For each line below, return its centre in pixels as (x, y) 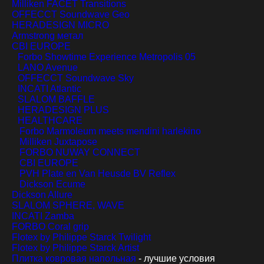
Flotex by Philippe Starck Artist (75, 248)
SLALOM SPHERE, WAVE (68, 206)
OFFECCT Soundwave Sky (76, 78)
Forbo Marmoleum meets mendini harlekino (110, 131)
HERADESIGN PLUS (63, 110)
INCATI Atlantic (49, 89)
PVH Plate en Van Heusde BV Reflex (98, 174)
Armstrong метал (47, 36)
